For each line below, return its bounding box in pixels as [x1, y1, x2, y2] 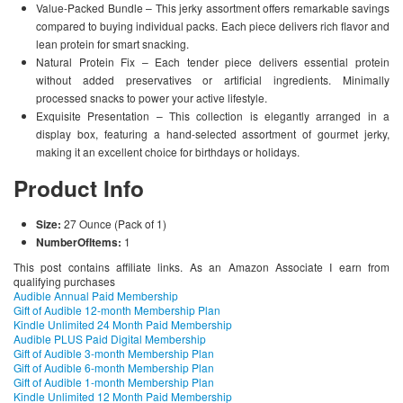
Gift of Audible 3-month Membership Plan [13, 345, 214, 362]
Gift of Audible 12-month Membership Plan [13, 302, 220, 318]
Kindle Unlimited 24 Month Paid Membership [13, 317, 232, 333]
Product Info [13, 172, 144, 205]
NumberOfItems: [36, 234, 124, 251]
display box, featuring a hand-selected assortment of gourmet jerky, [36, 126, 390, 142]
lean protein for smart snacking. [36, 36, 189, 52]
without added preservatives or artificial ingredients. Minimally [36, 72, 390, 88]
